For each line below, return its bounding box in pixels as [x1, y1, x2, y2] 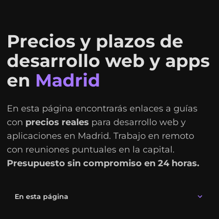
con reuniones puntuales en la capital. [6, 144, 175, 155]
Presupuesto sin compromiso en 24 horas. [6, 158, 199, 169]
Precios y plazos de [6, 30, 183, 52]
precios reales [25, 117, 89, 128]
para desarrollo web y [88, 117, 186, 128]
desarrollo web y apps [6, 50, 210, 71]
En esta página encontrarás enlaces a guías [6, 103, 197, 114]
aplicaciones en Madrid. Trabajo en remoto [6, 131, 194, 141]
